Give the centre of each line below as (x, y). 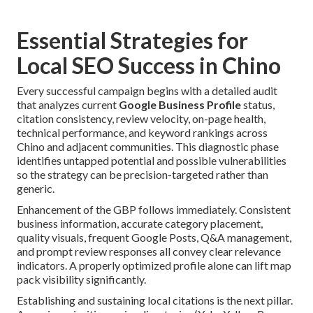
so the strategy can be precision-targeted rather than (143, 175)
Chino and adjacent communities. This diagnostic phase (148, 147)
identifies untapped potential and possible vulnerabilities (152, 161)
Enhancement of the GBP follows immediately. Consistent (154, 210)
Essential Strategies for (132, 41)
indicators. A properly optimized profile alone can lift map (154, 265)
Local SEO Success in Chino (149, 66)
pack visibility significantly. (81, 279)
